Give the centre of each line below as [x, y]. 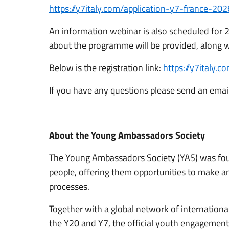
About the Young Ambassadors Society [127, 135]
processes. [69, 186]
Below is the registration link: [106, 68]
